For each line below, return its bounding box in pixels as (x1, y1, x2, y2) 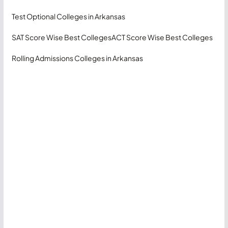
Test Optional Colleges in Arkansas (11, 11, 125, 21)
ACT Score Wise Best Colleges (111, 32, 213, 42)
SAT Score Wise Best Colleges (11, 32, 111, 42)
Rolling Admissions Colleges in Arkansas (11, 53, 143, 63)
